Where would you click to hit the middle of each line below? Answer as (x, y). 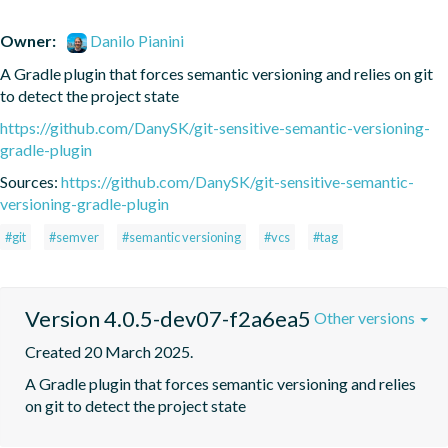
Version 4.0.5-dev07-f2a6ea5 (168, 318)
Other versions (366, 317)
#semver (74, 236)
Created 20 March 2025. (109, 351)
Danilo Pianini (136, 40)
